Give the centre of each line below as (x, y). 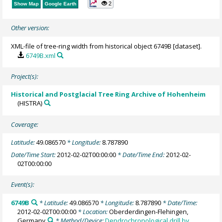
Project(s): (25, 77)
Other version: (30, 28)
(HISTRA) (30, 103)
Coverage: (25, 125)
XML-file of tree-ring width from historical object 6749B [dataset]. (107, 46)
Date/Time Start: (34, 154)
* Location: (93, 211)
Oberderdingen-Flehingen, (149, 211)
